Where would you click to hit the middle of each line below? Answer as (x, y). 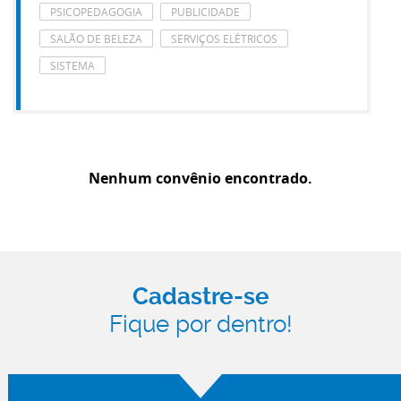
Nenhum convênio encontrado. (200, 178)
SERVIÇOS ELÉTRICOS (224, 38)
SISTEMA (72, 65)
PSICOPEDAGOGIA (96, 12)
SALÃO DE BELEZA (96, 38)
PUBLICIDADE (205, 12)
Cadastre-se (200, 296)
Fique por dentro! (200, 324)
